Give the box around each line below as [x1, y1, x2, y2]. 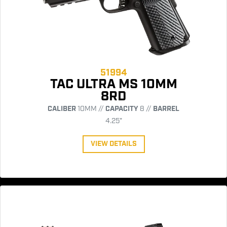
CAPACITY [105, 104, 138, 114]
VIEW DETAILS [90, 139, 137, 149]
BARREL [153, 104, 179, 114]
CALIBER [48, 104, 76, 114]
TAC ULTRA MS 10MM [50, 75, 177, 94]
